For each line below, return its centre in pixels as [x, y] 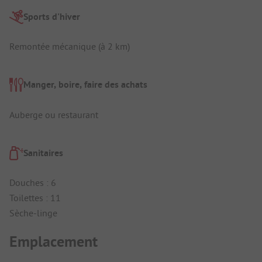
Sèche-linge [33, 213]
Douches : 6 [33, 183]
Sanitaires [43, 153]
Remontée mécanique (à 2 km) [70, 46]
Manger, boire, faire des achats [85, 85]
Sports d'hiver [52, 16]
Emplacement [54, 241]
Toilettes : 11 [35, 198]
